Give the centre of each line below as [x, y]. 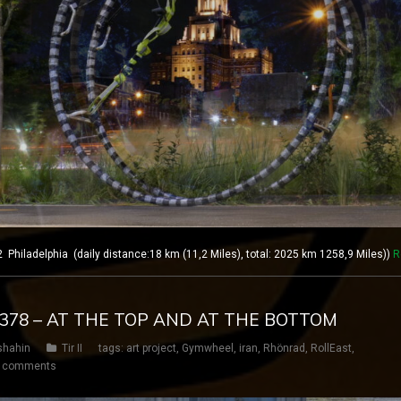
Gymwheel [208, 348]
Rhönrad [284, 348]
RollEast [331, 348]
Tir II [72, 348]
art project [151, 348]
